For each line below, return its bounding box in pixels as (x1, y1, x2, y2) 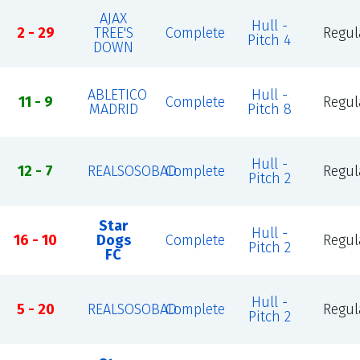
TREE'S (93, 24, 133, 42)
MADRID (88, 100, 138, 118)
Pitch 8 (247, 100, 292, 118)
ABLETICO (87, 86, 147, 104)
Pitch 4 (247, 31, 292, 49)
